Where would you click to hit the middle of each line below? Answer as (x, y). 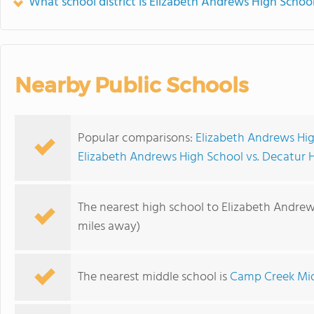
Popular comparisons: (137, 138)
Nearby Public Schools (131, 85)
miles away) (109, 227)
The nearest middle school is (154, 277)
